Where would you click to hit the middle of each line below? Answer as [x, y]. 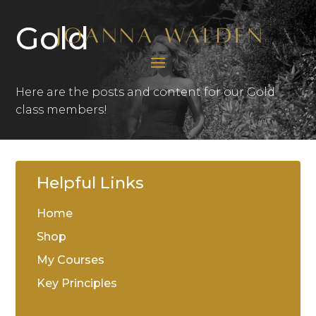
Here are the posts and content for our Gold [146, 92]
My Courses [71, 260]
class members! [62, 110]
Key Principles [77, 283]
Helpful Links [91, 183]
